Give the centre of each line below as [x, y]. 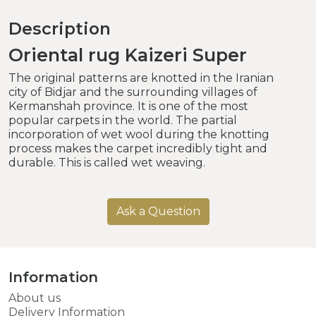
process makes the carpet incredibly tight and [138, 148]
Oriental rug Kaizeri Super [128, 55]
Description [60, 28]
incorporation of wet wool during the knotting [139, 134]
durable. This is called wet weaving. [107, 162]
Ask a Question [158, 211]
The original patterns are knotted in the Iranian [141, 78]
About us [35, 298]
